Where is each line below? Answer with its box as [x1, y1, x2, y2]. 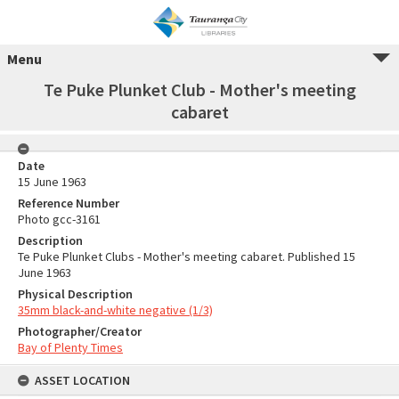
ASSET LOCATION [35, 372, 130, 388]
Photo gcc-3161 [18, 211, 101, 227]
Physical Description [18, 286, 133, 302]
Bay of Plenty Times [18, 339, 123, 355]
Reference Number [18, 195, 119, 211]
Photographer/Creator [18, 323, 142, 339]
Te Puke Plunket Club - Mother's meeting [43, 78, 356, 101]
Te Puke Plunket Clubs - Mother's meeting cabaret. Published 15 [18, 248, 355, 265]
